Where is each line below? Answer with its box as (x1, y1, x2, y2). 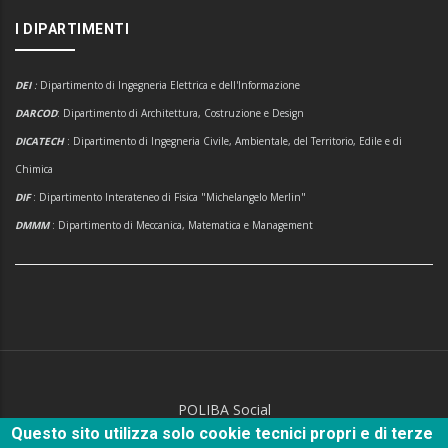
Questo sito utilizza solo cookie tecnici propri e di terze (11, 424, 434, 443)
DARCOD (15, 106, 57, 121)
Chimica (15, 162, 53, 177)
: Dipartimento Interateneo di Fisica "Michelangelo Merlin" (33, 190, 306, 205)
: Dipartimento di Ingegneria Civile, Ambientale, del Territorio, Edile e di (67, 134, 402, 149)
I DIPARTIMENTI (15, 21, 129, 38)
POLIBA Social (177, 400, 271, 420)
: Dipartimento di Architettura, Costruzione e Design (57, 106, 304, 121)
